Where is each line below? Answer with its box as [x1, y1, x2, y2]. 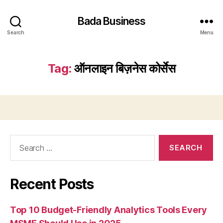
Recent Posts [10, 176, 94, 193]
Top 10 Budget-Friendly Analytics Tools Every [10, 205, 208, 215]
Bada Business [77, 14, 146, 27]
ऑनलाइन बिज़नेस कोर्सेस [74, 61, 175, 76]
